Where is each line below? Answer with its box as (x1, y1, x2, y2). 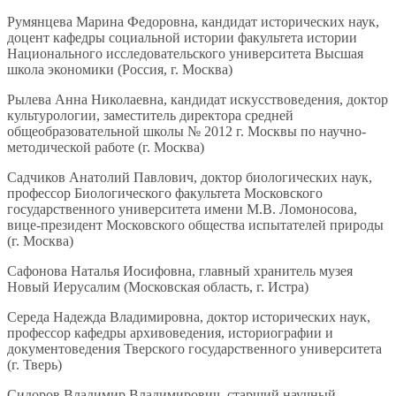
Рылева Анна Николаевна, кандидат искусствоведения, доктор (7, 92, 388, 108)
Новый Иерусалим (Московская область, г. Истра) (7, 279, 308, 295)
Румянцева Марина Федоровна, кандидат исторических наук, (7, 14, 379, 30)
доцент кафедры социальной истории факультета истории (7, 30, 357, 46)
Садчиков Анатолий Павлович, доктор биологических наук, (7, 170, 372, 186)
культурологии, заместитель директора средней (7, 108, 293, 124)
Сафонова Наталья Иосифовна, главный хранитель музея (7, 263, 353, 279)
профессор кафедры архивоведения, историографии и (7, 325, 333, 341)
